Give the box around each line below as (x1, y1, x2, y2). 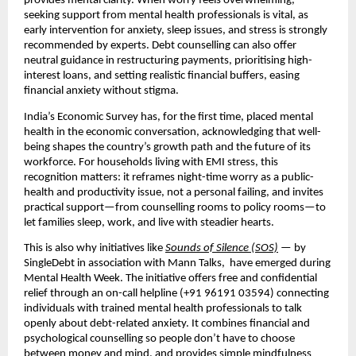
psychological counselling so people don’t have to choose (24, 333, 295, 346)
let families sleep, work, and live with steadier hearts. (24, 216, 274, 229)
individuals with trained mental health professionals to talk (24, 303, 302, 315)
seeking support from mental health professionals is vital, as (24, 10, 308, 22)
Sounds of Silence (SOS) (165, 242, 278, 255)
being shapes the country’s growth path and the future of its (24, 141, 311, 153)
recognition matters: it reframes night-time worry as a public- (24, 171, 314, 184)
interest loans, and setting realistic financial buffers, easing (24, 70, 300, 83)
